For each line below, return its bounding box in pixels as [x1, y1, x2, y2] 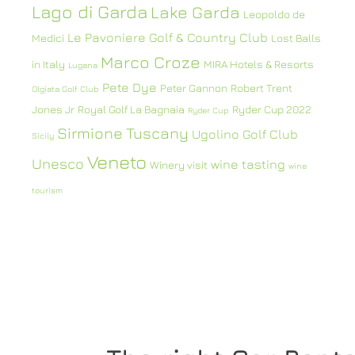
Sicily [32, 131, 54, 140]
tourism [32, 185, 63, 195]
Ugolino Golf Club [192, 127, 298, 141]
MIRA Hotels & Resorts [204, 58, 314, 71]
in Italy [32, 58, 65, 71]
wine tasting [211, 157, 285, 171]
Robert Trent [231, 82, 292, 94]
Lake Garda [151, 2, 240, 22]
